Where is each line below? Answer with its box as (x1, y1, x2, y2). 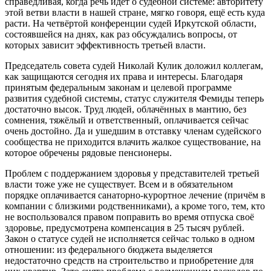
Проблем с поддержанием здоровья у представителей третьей (5, 168, 260, 179)
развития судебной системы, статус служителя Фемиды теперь (5, 93, 264, 104)
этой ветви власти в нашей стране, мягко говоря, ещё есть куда (5, 7, 265, 18)
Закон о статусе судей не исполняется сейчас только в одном (5, 233, 255, 244)
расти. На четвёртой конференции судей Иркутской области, (5, 18, 256, 29)
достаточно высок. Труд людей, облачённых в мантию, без (5, 104, 246, 115)
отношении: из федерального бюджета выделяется (5, 244, 212, 255)
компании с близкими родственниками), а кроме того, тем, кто (5, 201, 265, 212)
